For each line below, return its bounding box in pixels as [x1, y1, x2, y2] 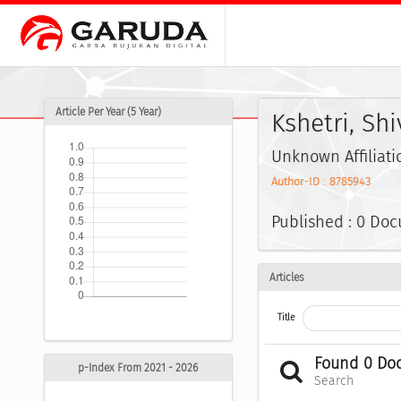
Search [314, 373, 354, 389]
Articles [269, 270, 304, 284]
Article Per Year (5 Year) [55, 106, 161, 119]
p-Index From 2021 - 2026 [78, 362, 199, 375]
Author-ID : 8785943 [270, 175, 371, 189]
